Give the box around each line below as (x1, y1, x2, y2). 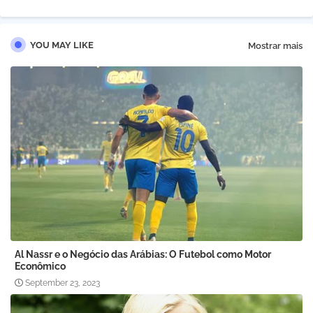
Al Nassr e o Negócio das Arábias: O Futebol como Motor (15, 249, 271, 261)
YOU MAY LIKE (30, 40, 94, 51)
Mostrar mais (248, 40, 303, 51)
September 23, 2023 (25, 278, 100, 289)
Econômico (15, 261, 66, 272)
